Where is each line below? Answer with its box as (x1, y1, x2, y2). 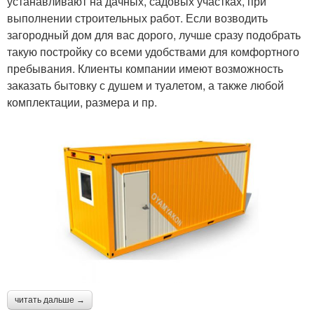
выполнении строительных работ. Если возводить (7, 9, 268, 26)
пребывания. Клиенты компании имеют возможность (7, 60, 283, 76)
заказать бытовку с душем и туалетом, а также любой (7, 76, 284, 93)
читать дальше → (15, 294, 85, 305)
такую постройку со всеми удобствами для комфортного (7, 43, 299, 60)
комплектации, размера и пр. (7, 93, 157, 110)
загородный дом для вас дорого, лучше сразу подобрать (7, 26, 301, 43)
